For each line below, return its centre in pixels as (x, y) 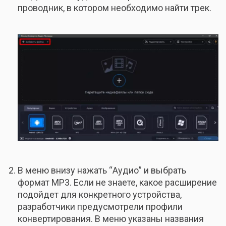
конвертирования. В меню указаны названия (111, 218)
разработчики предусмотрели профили (100, 206)
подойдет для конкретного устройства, (100, 194)
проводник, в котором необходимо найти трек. (115, 8)
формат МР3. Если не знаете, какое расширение (117, 182)
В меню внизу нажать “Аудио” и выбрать (102, 170)
